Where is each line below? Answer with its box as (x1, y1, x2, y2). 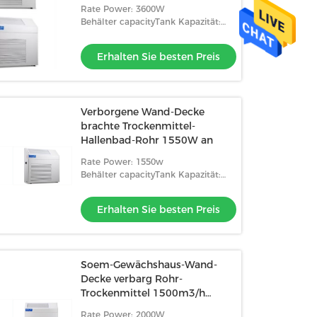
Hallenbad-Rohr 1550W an (81, 134, 214, 146)
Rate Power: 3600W (81, 4, 165, 14)
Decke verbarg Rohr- (81, 272, 183, 285)
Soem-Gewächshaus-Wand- (81, 258, 218, 271)
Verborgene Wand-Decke (81, 105, 205, 118)
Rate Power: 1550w (81, 156, 164, 167)
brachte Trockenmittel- (81, 120, 196, 132)
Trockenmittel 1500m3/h (81, 287, 206, 299)
